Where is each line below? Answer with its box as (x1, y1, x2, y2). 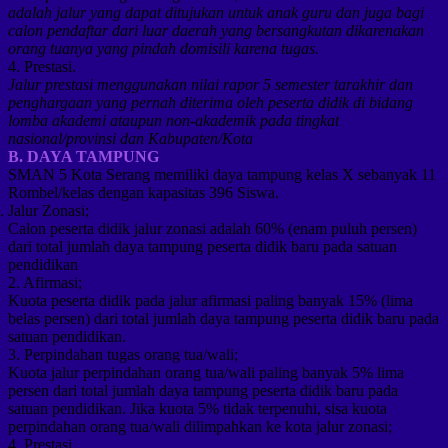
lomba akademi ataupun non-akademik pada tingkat (8, 111, 339, 129)
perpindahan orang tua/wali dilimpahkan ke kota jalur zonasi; (8, 417, 392, 435)
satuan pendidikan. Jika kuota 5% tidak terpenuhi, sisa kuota (8, 399, 387, 417)
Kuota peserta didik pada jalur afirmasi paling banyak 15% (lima (8, 291, 413, 309)
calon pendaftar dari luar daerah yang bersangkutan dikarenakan (8, 21, 424, 39)
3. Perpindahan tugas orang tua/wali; (8, 345, 238, 363)
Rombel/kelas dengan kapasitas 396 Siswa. (8, 183, 279, 201)
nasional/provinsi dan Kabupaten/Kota (8, 129, 253, 147)
